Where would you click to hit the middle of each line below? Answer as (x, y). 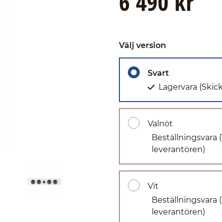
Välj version (142, 45)
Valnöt (160, 124)
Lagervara (179, 87)
